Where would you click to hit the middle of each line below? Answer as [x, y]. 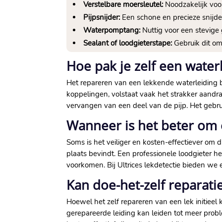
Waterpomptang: [112, 30]
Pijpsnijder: [102, 18]
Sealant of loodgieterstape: [128, 43]
